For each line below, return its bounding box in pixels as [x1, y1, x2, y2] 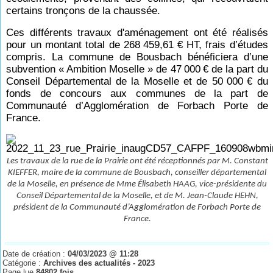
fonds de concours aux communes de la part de [6, 88, 268, 99]
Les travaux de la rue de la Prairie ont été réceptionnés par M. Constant [6, 157, 268, 166]
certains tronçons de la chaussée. [6, 5, 161, 16]
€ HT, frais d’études [177, 39, 268, 51]
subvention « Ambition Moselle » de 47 [6, 63, 182, 75]
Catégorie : [2, 258, 44, 268]
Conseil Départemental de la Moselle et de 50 [6, 76, 223, 87]
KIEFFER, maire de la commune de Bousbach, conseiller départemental [8, 168, 266, 177]
